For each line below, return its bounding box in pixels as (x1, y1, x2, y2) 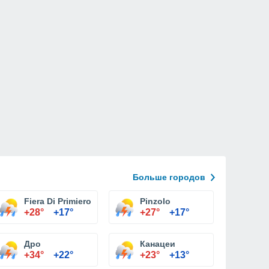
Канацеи (140, 239, 175, 249)
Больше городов (133, 172, 205, 182)
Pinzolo (140, 196, 171, 206)
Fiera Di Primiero (24, 196, 91, 206)
